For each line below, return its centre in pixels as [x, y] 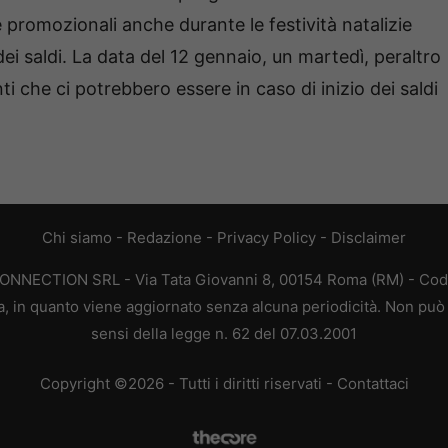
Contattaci [372, 383]
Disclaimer [368, 238]
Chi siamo [77, 238]
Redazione [164, 238]
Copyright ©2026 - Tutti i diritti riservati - [188, 383]
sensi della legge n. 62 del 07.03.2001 [224, 334]
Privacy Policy [266, 238]
